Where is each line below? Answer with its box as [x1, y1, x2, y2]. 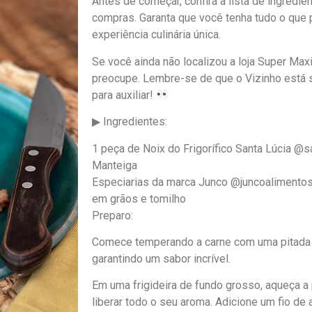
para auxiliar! [92, 88, 156, 102]
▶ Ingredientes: [92, 115, 167, 129]
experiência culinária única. [92, 28, 221, 42]
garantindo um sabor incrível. [92, 251, 231, 265]
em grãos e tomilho [92, 192, 186, 205]
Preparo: [92, 208, 133, 222]
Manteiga [92, 158, 137, 172]
